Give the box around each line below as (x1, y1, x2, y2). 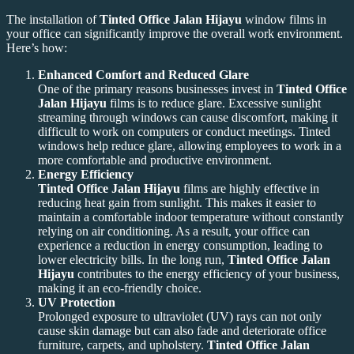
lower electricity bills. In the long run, (38, 252, 228, 266)
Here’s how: (6, 40, 67, 55)
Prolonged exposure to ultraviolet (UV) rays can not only (38, 309, 322, 323)
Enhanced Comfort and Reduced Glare (38, 67, 249, 81)
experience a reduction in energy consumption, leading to (38, 238, 322, 252)
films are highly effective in (180, 181, 319, 195)
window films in (242, 12, 326, 26)
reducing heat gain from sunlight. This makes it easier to (38, 195, 316, 209)
